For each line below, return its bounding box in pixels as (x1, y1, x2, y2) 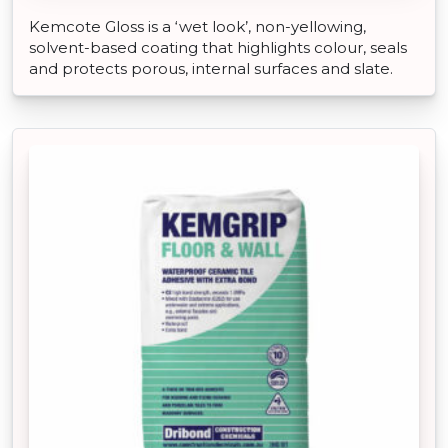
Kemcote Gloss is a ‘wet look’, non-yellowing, (29, 16, 366, 36)
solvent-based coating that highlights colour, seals (29, 37, 407, 57)
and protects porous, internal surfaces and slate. (29, 58, 393, 78)
